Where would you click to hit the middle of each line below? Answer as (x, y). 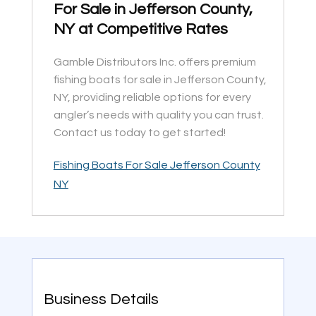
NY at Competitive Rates (140, 30)
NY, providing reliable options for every (152, 98)
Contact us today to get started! (139, 133)
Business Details (101, 300)
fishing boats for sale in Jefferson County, (160, 80)
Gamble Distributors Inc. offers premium (154, 62)
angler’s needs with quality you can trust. (158, 115)
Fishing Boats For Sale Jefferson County (157, 165)
